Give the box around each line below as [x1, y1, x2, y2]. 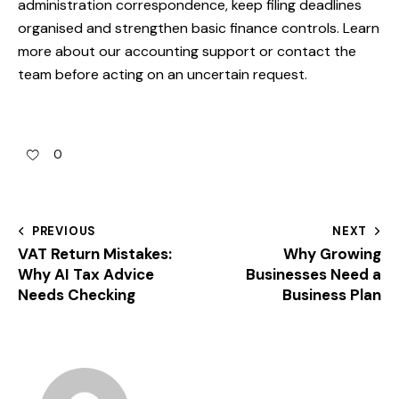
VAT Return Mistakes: [18, 243, 172, 264]
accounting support [125, 42, 256, 61]
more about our [18, 42, 125, 61]
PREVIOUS [31, 223, 97, 239]
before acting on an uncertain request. [52, 65, 307, 85]
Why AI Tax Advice [18, 264, 154, 284]
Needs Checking [18, 284, 135, 305]
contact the [277, 42, 356, 61]
